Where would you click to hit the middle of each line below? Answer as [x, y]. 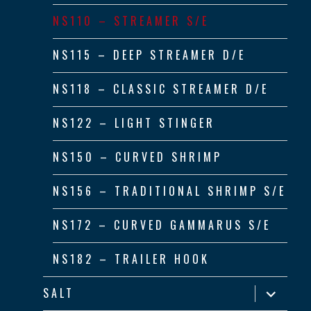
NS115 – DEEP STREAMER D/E [150, 55]
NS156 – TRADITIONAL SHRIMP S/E [170, 191]
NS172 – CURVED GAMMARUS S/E [162, 225]
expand [277, 289]
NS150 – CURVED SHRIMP [138, 157]
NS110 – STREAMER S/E [131, 21]
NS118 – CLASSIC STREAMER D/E [161, 89]
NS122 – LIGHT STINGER [134, 123]
